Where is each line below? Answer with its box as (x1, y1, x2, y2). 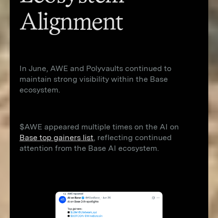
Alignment (19, 12, 124, 35)
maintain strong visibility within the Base (19, 74, 168, 84)
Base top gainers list (19, 133, 93, 142)
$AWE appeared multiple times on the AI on (19, 122, 179, 131)
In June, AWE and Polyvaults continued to (19, 64, 171, 73)
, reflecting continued (93, 133, 172, 142)
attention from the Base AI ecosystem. (19, 144, 159, 153)
